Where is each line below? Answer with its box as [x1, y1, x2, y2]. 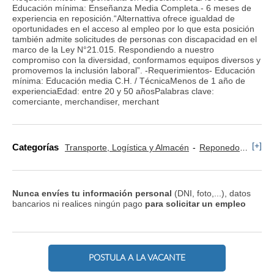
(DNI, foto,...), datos [172, 188, 251, 198]
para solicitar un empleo [145, 198, 246, 209]
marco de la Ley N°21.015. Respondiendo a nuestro [12, 44, 214, 54]
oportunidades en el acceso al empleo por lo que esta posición [12, 23, 254, 34]
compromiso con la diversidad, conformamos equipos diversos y [12, 54, 261, 65]
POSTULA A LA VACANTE [89, 253, 185, 263]
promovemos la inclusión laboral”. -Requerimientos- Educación [12, 65, 255, 75]
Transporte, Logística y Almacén [65, 143, 189, 153]
